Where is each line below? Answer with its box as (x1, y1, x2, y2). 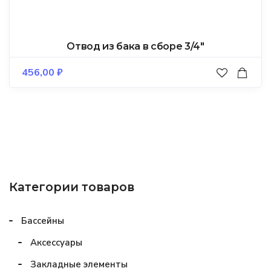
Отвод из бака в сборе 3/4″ (67, 41, 204, 53)
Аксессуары (30, 237, 82, 249)
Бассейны (21, 215, 64, 227)
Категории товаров (9, 180, 134, 195)
